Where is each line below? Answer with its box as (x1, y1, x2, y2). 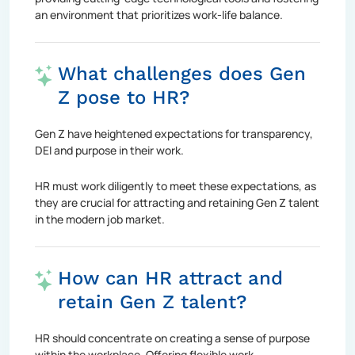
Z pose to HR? (57, 86, 189, 109)
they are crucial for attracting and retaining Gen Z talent (35, 194, 319, 210)
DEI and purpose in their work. (35, 142, 184, 158)
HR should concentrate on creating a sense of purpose (35, 330, 310, 345)
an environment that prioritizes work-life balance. (35, 6, 283, 22)
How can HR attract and (57, 266, 283, 289)
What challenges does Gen (57, 62, 306, 85)
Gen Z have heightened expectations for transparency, (35, 125, 313, 141)
